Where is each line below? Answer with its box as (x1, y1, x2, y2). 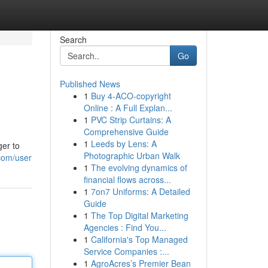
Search (59, 33, 87, 45)
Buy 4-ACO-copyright (90, 90, 171, 102)
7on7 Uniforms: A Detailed (90, 185, 190, 197)
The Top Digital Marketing (90, 209, 188, 221)
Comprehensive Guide (83, 126, 169, 138)
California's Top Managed (90, 233, 188, 245)
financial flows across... (83, 173, 171, 185)
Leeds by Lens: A (90, 138, 157, 150)
